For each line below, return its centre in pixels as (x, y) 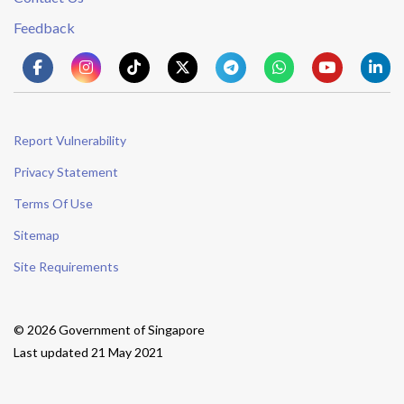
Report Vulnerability (70, 140)
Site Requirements (66, 266)
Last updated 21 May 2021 (88, 352)
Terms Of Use (53, 203)
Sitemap (37, 235)
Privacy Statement (66, 172)
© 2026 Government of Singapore (109, 330)
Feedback (44, 28)
